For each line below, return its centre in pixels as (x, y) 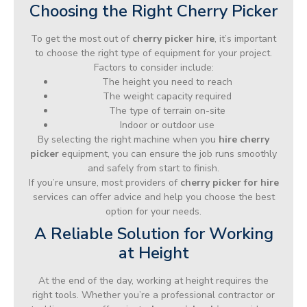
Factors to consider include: (153, 67)
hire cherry (244, 139)
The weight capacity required (167, 96)
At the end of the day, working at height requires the (153, 280)
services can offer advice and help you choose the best (153, 197)
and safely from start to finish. (153, 168)
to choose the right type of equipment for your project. (153, 53)
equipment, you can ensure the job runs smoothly (168, 153)
